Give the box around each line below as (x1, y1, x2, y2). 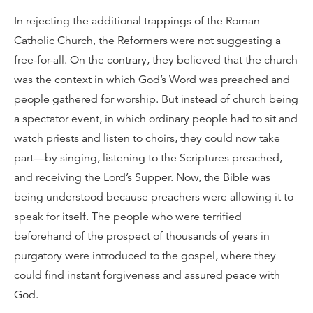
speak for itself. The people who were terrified (14, 210, 242, 224)
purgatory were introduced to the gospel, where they (14, 249, 276, 263)
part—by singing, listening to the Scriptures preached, (14, 151, 282, 165)
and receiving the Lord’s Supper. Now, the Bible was (14, 170, 270, 184)
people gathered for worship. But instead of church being (14, 92, 298, 106)
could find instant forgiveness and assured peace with (14, 268, 280, 282)
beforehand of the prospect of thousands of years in (14, 229, 270, 243)
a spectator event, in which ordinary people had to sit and (14, 112, 298, 126)
